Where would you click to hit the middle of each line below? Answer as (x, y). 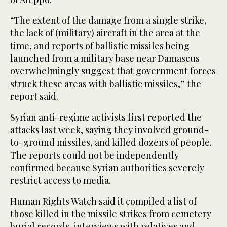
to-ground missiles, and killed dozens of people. (111, 143)
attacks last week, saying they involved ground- (109, 130)
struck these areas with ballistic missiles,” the (106, 84)
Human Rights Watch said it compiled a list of (103, 201)
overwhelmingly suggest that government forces (113, 71)
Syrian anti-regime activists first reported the (106, 117)
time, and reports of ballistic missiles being (100, 46)
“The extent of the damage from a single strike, (108, 21)
